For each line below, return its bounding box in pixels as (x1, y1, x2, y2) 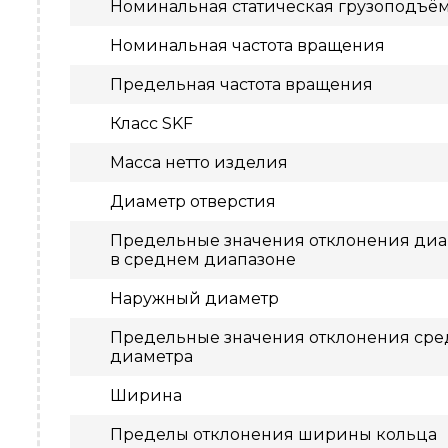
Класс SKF (110, 114, 193, 133)
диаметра (110, 347, 193, 366)
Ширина (110, 386, 182, 405)
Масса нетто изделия (110, 153, 288, 172)
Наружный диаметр (110, 289, 279, 308)
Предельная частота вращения (110, 75, 373, 94)
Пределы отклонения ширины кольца (110, 425, 437, 444)
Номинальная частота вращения (110, 36, 385, 55)
